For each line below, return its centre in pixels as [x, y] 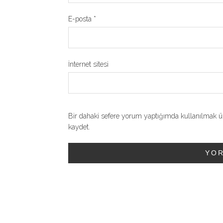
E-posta [81, 19]
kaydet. [79, 127]
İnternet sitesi [88, 64]
